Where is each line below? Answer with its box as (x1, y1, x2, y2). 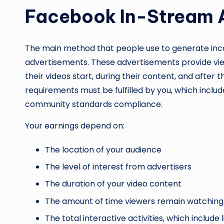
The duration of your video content (45, 178, 181, 190)
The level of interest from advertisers (45, 160, 191, 172)
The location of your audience (45, 143, 161, 155)
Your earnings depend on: (25, 119, 124, 131)
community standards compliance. (25, 98, 162, 110)
